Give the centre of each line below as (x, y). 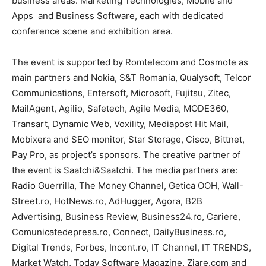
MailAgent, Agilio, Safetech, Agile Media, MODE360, (120, 108)
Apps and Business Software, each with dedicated (118, 15)
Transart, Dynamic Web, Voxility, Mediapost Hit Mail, (120, 123)
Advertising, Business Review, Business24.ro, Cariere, (126, 216)
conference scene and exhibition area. (92, 31)
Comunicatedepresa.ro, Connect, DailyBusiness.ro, (119, 232)
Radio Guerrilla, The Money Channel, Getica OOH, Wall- (128, 185)
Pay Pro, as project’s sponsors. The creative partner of (126, 154)
